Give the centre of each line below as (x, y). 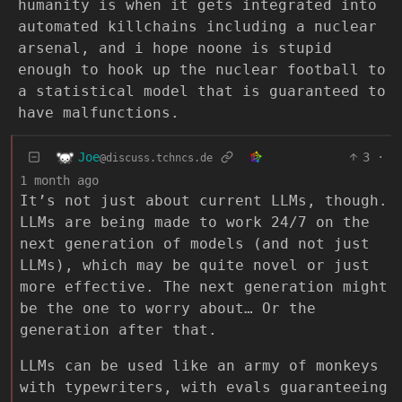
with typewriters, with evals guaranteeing (204, 387)
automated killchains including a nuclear (197, 26)
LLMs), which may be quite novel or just (195, 265)
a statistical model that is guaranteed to (202, 91)
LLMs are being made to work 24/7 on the (195, 222)
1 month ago (59, 180)
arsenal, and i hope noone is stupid (175, 48)
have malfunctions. (99, 113)
